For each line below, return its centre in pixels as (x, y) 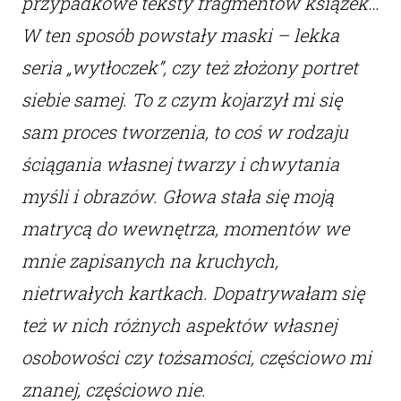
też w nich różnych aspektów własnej (179, 325)
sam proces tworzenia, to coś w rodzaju (184, 132)
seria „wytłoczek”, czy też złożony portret (189, 68)
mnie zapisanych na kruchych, (149, 261)
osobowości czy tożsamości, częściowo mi (196, 358)
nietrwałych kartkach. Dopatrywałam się (192, 293)
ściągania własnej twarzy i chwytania (180, 164)
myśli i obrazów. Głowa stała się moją (177, 196)
